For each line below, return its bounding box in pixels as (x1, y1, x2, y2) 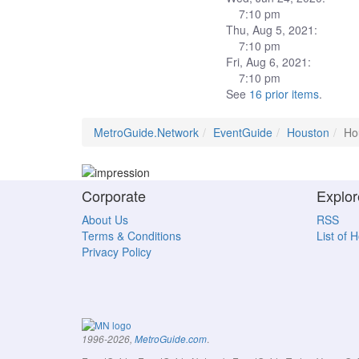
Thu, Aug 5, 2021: (226, 22, 317, 38)
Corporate (82, 185, 146, 207)
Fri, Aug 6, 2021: (226, 54, 311, 70)
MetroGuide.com (135, 332, 207, 345)
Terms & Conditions (82, 228, 181, 244)
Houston (287, 124, 329, 140)
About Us (82, 212, 128, 228)
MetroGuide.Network (94, 124, 199, 140)
